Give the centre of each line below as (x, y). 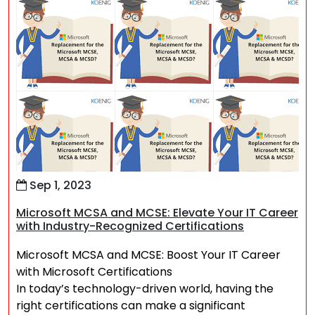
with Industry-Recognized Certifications (130, 226)
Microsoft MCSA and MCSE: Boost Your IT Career (148, 255)
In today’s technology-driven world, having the (145, 289)
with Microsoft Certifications (94, 272)
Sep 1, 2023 (59, 185)
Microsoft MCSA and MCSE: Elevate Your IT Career (157, 213)
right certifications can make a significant (131, 306)
